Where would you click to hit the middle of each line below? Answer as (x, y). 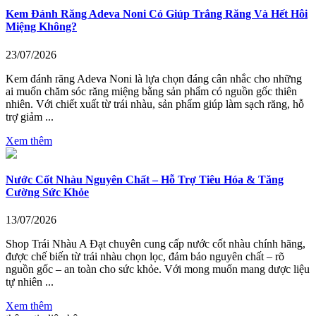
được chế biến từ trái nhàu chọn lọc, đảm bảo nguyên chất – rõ (145, 257)
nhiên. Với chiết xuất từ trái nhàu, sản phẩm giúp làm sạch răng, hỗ (155, 104)
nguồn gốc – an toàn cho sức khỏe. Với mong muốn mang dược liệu (158, 269)
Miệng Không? (41, 27)
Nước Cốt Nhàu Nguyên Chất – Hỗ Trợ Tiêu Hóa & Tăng (145, 179)
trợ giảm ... (30, 116)
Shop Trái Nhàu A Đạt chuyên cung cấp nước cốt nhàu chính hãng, (156, 244)
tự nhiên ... (30, 282)
